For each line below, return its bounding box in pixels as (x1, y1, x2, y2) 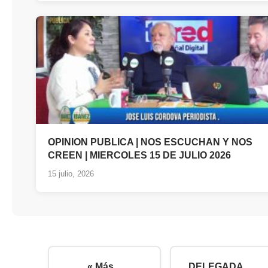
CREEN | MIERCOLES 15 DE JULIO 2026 (48, 150, 231, 160)
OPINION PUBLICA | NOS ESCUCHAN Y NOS (48, 136, 252, 147)
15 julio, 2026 (48, 169, 94, 178)
